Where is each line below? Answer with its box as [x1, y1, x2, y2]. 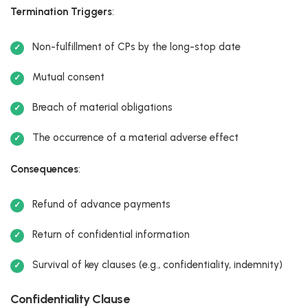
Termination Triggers [10, 5, 112, 18]
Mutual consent [32, 70, 104, 83]
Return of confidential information [32, 228, 190, 241]
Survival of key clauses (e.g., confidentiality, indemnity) [32, 258, 283, 271]
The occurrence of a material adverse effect [32, 131, 239, 144]
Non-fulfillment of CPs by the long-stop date [32, 40, 241, 53]
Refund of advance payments [32, 197, 170, 210]
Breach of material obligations [32, 100, 173, 113]
